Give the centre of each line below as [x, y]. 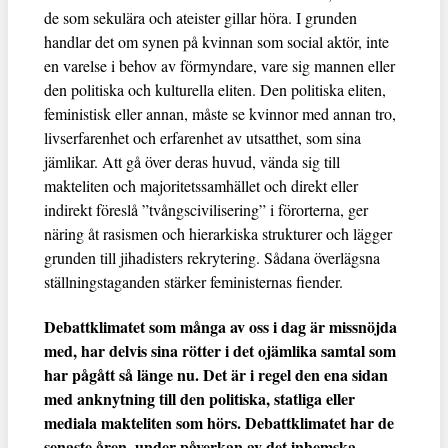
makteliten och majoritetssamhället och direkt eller [201, 185]
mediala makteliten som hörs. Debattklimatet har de [219, 422]
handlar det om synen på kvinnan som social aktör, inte [216, 41]
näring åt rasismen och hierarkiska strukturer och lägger [218, 233]
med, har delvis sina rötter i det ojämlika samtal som [220, 350]
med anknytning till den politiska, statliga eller [199, 398]
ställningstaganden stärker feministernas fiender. [193, 281]
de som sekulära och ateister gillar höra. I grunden [200, 17]
